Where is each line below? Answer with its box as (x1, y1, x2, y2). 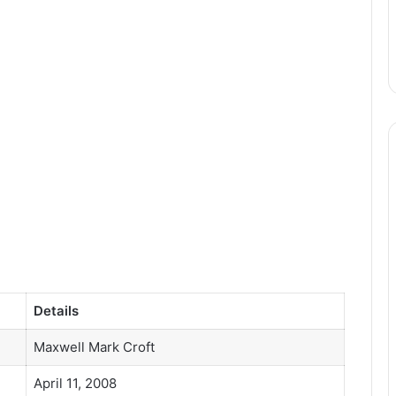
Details (33, 301, 79, 319)
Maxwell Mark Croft (33, 338, 155, 355)
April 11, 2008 (33, 374, 117, 392)
